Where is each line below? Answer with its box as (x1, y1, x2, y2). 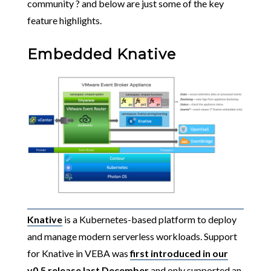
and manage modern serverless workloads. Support (27, 230, 237, 242)
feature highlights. (27, 15, 102, 26)
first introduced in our (129, 247, 228, 259)
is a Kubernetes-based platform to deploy (62, 213, 237, 225)
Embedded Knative (27, 45, 176, 63)
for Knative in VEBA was (27, 247, 130, 259)
